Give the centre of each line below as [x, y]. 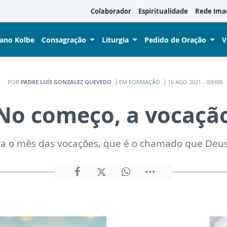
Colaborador [111, 11]
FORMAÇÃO [144, 82]
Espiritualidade [163, 11]
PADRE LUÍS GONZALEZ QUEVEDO [66, 82]
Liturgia [115, 40]
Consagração [64, 40]
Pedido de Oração [175, 40]
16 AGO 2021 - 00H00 [195, 82]
